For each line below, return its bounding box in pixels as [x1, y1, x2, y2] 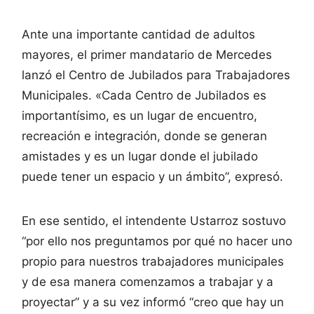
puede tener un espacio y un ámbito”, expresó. [22, 169, 283, 184]
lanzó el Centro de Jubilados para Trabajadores [22, 67, 290, 82]
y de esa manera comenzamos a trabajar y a [22, 274, 273, 289]
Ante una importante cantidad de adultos [22, 27, 255, 41]
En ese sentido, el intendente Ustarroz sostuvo [22, 213, 286, 228]
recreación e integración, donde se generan [22, 128, 267, 143]
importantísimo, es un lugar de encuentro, [22, 108, 257, 123]
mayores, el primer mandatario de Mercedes [22, 47, 272, 62]
